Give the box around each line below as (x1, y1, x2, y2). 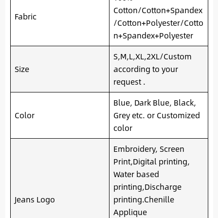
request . (113, 75, 145, 88)
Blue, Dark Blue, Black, (113, 96, 196, 109)
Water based (113, 168, 159, 181)
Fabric (14, 10, 36, 23)
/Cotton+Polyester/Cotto (113, 17, 203, 29)
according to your (113, 63, 178, 75)
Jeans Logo (14, 193, 55, 206)
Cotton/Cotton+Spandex (113, 4, 202, 17)
